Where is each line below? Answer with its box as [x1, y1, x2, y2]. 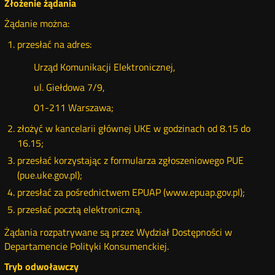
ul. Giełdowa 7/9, [33, 80, 105, 95]
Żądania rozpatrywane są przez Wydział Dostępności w [4, 225, 233, 239]
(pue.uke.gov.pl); [17, 168, 82, 182]
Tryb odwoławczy [4, 259, 79, 274]
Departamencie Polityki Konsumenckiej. [4, 239, 169, 254]
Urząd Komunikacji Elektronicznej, [33, 60, 176, 74]
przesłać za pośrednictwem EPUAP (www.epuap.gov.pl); [17, 185, 245, 199]
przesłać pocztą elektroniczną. [17, 202, 142, 217]
